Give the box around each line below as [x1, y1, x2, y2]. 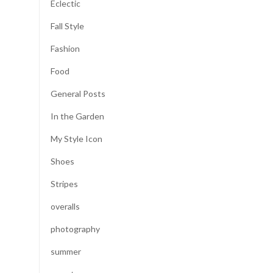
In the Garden [51, 111, 104, 122]
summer [51, 246, 81, 257]
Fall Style [51, 21, 84, 32]
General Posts [51, 88, 105, 99]
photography [51, 224, 100, 235]
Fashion [51, 43, 80, 54]
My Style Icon [51, 133, 102, 144]
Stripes [51, 179, 78, 190]
